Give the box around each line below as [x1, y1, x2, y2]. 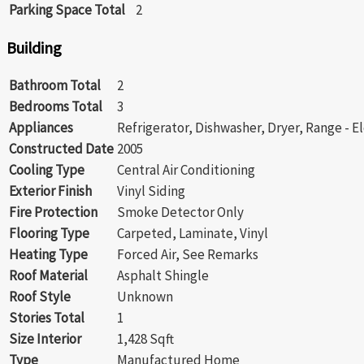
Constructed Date [9, 139, 114, 158]
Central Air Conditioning [117, 160, 255, 179]
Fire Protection [9, 202, 97, 221]
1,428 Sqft [117, 329, 174, 348]
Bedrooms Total [9, 97, 102, 115]
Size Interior [9, 329, 81, 348]
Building [6, 37, 62, 58]
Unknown [117, 287, 173, 305]
